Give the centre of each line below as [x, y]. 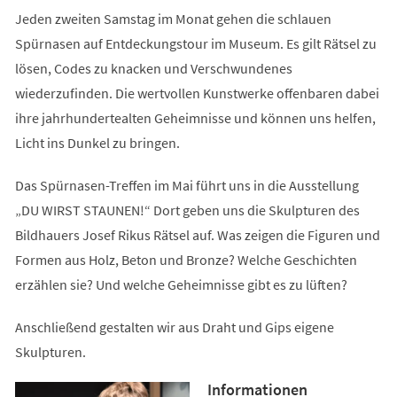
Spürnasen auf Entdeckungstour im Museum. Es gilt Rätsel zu [195, 43]
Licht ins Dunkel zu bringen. [97, 142]
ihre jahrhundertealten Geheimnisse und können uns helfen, [195, 117]
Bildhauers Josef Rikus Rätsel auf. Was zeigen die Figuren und [197, 234]
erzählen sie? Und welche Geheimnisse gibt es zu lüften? [181, 284]
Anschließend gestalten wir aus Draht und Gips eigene [174, 327]
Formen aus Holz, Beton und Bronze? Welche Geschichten [186, 259]
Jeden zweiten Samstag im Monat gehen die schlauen [173, 18]
